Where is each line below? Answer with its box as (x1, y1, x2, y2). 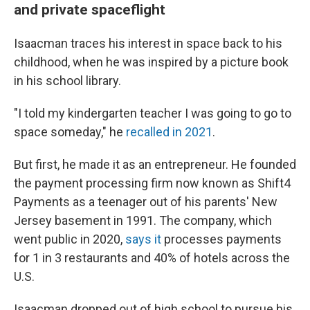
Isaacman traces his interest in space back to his (14, 36, 282, 51)
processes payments (161, 232, 282, 246)
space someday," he (14, 125, 126, 139)
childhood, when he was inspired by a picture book (14, 55, 289, 69)
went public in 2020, (14, 232, 125, 246)
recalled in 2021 (126, 125, 212, 139)
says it (125, 232, 161, 246)
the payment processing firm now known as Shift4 (14, 176, 291, 190)
